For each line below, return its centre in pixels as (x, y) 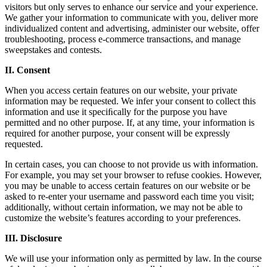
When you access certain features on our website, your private (121, 91)
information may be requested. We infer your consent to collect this (130, 101)
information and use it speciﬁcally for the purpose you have (116, 112)
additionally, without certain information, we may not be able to (124, 207)
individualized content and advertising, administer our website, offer (132, 29)
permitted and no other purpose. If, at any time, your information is (130, 123)
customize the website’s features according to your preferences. (123, 218)
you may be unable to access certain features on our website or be (128, 186)
